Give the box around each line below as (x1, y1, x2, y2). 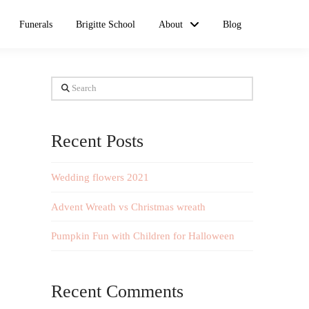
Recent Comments (51, 281, 184, 301)
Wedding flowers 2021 (51, 172, 150, 183)
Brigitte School (76, 19, 136, 30)
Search (50, 79, 80, 91)
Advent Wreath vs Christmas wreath (51, 201, 206, 212)
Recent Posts (51, 130, 144, 151)
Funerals (19, 19, 53, 30)
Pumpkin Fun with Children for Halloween (51, 230, 235, 241)
